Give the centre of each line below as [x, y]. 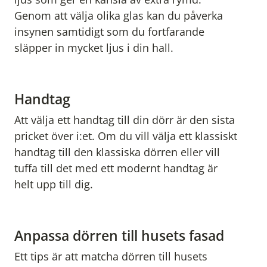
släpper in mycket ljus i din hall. [94, 48]
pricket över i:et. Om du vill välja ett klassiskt [126, 136]
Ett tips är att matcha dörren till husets [111, 257]
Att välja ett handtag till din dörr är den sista [125, 120]
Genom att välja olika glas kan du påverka [119, 16]
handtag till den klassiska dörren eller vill [117, 152]
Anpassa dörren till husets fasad [119, 236]
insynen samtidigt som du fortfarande [109, 32]
